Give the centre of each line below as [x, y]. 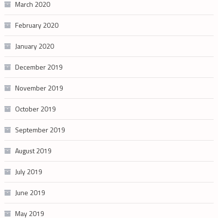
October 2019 [35, 109]
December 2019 [39, 67]
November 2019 [39, 88]
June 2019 [30, 192]
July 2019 [28, 171]
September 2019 [40, 129]
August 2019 [33, 150]
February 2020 [36, 25]
